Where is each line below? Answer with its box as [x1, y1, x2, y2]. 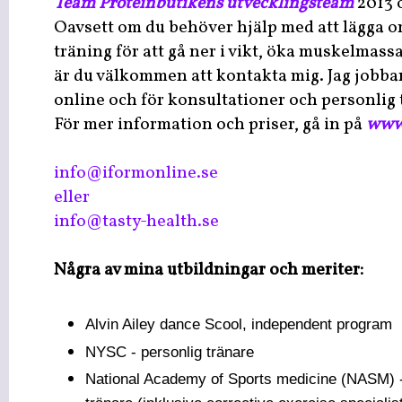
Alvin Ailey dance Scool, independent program [85, 316, 392, 333]
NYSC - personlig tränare [85, 343, 254, 361]
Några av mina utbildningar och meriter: [54, 258, 363, 283]
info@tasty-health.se [54, 210, 219, 234]
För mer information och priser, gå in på [54, 113, 366, 137]
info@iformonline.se [54, 162, 218, 186]
